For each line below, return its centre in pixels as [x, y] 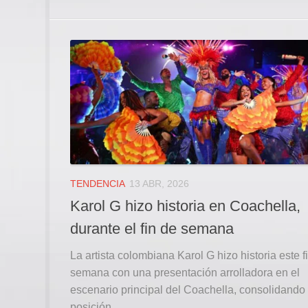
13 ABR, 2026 [159, 183]
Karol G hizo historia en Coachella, [185, 206]
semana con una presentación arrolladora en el [185, 273]
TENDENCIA [98, 183]
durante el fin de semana [152, 229]
